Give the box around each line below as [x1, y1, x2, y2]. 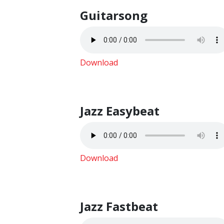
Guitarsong [80, 7, 147, 23]
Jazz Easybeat [80, 102, 159, 119]
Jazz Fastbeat [80, 198, 158, 214]
